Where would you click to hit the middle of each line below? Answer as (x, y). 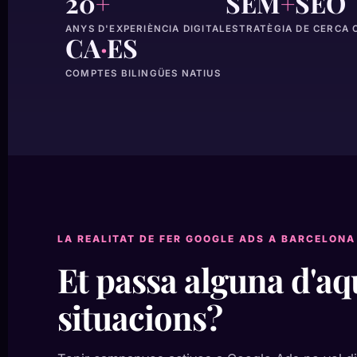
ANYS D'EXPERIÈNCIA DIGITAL (146, 29)
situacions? (140, 317)
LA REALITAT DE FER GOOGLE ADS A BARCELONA (206, 239)
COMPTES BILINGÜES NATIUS (143, 73)
